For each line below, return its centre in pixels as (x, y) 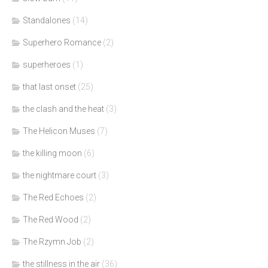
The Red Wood (51, 220)
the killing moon (52, 153)
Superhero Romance (62, 43)
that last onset (49, 87)
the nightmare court (60, 176)
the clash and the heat (63, 109)
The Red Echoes (53, 198)
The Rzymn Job (52, 242)
